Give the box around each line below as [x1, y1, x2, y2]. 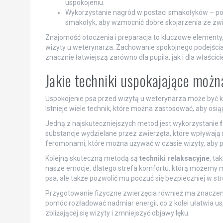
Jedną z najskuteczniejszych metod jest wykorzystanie [45, 119, 220, 127]
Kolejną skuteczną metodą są [45, 154, 139, 162]
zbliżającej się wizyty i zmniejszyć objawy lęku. [45, 209, 190, 217]
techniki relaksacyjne [139, 154, 210, 162]
